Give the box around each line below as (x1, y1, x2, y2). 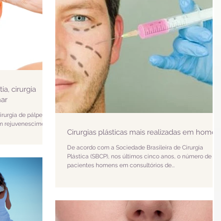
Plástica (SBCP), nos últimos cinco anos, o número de (67, 153, 212, 160)
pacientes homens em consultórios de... (67, 162, 175, 169)
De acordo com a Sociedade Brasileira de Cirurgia (67, 144, 203, 151)
